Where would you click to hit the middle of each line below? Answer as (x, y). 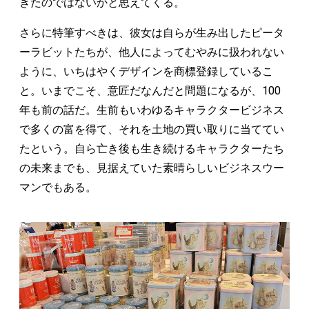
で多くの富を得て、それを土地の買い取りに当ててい (152, 129)
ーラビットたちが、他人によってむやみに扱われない (152, 52)
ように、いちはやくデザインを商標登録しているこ (146, 71)
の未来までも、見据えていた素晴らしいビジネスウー (152, 168)
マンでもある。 (58, 187)
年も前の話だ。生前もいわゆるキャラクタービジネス (152, 110)
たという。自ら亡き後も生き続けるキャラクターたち (152, 148)
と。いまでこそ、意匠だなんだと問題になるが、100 (150, 90)
